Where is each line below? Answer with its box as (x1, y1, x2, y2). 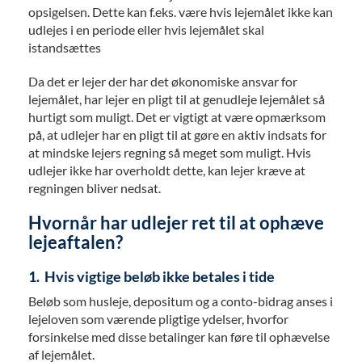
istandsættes (28, 40, 101, 56)
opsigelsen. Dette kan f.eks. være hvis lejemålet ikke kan (28, 4, 333, 20)
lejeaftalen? (28, 231, 123, 254)
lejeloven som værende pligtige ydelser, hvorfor (28, 311, 288, 327)
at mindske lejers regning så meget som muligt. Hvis (28, 145, 311, 161)
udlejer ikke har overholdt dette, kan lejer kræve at (28, 162, 305, 179)
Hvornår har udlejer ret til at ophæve (28, 212, 324, 234)
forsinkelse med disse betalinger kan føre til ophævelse (28, 329, 330, 345)
